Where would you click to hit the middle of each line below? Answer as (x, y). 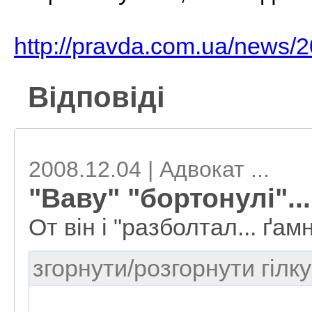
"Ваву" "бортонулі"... (170, 198)
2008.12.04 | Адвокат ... (149, 169)
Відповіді (96, 97)
